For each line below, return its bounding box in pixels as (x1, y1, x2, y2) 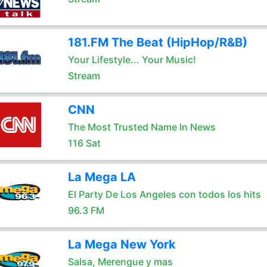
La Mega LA (67, 170, 136, 184)
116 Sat (67, 137, 101, 149)
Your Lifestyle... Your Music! (67, 54, 196, 66)
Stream (67, 70, 100, 82)
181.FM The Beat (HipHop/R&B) (67, 35, 247, 49)
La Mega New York (67, 237, 176, 252)
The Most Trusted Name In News (67, 121, 216, 133)
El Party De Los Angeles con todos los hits (67, 188, 261, 200)
